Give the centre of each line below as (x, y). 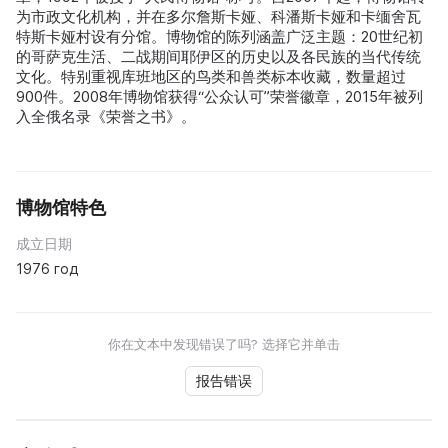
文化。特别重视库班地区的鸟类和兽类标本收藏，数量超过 (211, 77)
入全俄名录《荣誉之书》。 (106, 117)
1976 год (47, 269)
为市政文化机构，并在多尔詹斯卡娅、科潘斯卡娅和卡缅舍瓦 (218, 17)
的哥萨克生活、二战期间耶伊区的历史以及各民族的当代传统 (218, 57)
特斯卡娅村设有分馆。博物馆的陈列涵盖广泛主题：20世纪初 (219, 37)
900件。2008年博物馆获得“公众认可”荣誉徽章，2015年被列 (219, 97)
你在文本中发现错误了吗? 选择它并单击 (224, 344)
